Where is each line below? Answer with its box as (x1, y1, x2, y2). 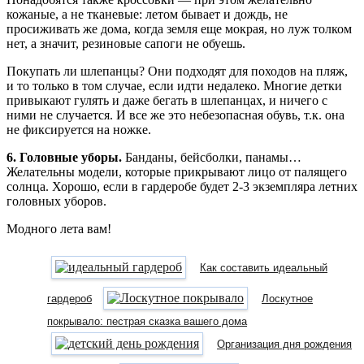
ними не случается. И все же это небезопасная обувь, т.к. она (6, 107, 344, 122)
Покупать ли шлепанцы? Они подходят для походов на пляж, (6, 63, 348, 78)
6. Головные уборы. (6, 149, 122, 164)
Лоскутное (262, 292, 313, 305)
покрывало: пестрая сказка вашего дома (47, 314, 247, 327)
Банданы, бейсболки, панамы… (122, 149, 301, 164)
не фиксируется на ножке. (6, 122, 151, 136)
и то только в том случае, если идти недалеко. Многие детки (6, 78, 342, 93)
